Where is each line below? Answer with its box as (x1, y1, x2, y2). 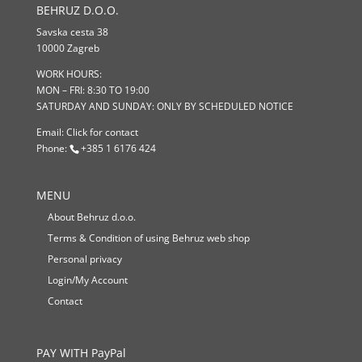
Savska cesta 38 (36, 24, 108, 39)
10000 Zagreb (36, 40, 99, 55)
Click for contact (65, 124, 138, 139)
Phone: (36, 141, 69, 155)
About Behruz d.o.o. (47, 209, 136, 224)
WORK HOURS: (36, 66, 102, 81)
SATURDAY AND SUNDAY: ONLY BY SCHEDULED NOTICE (36, 99, 293, 113)
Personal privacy (47, 251, 122, 266)
